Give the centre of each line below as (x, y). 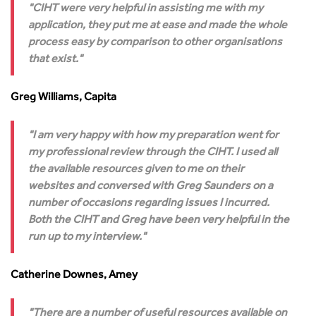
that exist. (53, 60)
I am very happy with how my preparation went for (156, 136)
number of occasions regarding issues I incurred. (149, 204)
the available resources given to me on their (136, 170)
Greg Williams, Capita (63, 98)
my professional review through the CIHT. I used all (153, 153)
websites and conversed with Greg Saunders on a (151, 187)
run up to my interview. (85, 238)
